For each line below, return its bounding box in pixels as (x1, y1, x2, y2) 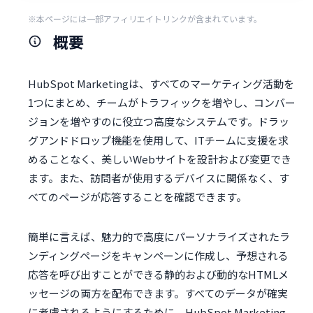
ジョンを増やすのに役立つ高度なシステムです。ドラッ (28, 114, 289, 129)
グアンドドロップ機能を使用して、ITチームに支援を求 (28, 133, 289, 148)
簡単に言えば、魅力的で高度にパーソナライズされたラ (28, 229, 290, 245)
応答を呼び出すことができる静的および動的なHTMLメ (28, 267, 289, 282)
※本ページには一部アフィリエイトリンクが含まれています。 (28, 13, 262, 25)
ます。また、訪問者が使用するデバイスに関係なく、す (28, 170, 289, 186)
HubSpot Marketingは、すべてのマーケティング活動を (28, 76, 294, 92)
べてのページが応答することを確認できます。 (28, 189, 247, 205)
